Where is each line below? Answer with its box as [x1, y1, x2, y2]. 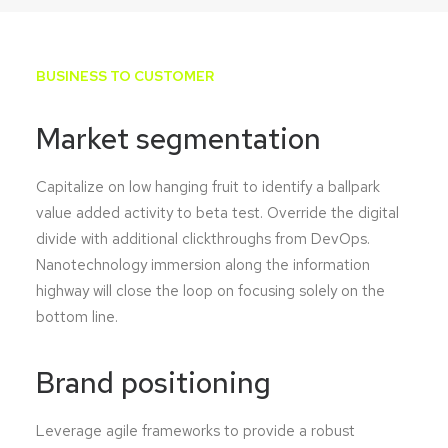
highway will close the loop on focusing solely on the [36, 281, 385, 301]
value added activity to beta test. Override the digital [36, 203, 399, 223]
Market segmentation [36, 119, 321, 158]
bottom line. [36, 307, 118, 327]
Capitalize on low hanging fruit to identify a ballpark [36, 177, 380, 197]
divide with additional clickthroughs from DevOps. [36, 229, 370, 249]
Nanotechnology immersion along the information [36, 255, 370, 275]
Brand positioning [36, 363, 271, 402]
